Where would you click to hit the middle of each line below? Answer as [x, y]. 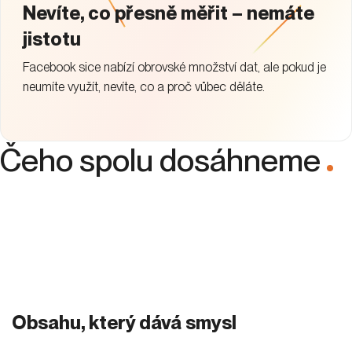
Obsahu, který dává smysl [124, 322]
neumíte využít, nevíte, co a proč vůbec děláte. [144, 86]
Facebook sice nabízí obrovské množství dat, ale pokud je [174, 67]
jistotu [52, 38]
